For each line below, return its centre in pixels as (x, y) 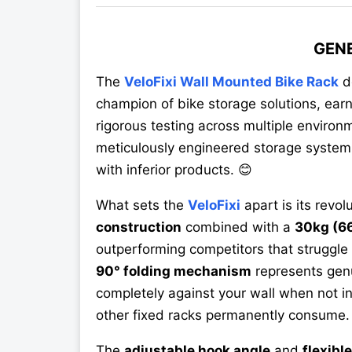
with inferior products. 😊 (174, 170)
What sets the (142, 205)
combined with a (238, 227)
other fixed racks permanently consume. (223, 315)
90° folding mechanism (174, 271)
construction (139, 227)
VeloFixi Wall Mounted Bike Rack (231, 82)
